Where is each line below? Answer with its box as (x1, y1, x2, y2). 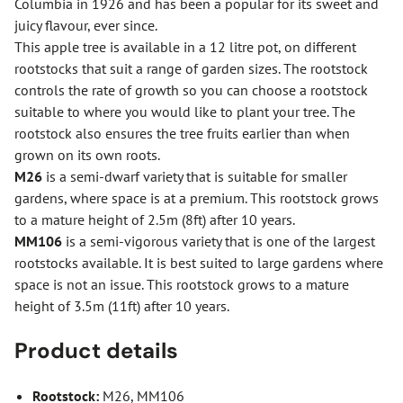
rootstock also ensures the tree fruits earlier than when (14, 124, 350, 142)
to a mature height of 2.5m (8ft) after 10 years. (14, 210, 295, 228)
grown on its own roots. (14, 146, 160, 164)
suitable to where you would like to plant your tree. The (14, 103, 355, 121)
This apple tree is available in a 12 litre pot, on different (14, 38, 356, 56)
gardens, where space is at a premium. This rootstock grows (14, 189, 379, 207)
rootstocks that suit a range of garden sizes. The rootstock (14, 59, 368, 77)
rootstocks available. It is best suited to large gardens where (14, 254, 383, 272)
